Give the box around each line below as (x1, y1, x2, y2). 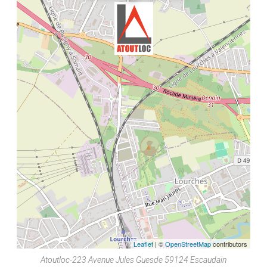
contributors (211, 239, 247, 249)
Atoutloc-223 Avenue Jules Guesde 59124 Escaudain (41, 255, 226, 265)
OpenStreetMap (165, 239, 211, 249)
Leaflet (133, 239, 153, 249)
